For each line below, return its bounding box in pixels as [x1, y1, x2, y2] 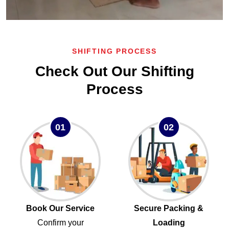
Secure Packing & [134, 204, 203, 213]
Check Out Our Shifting [35, 63, 194, 80]
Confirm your [37, 218, 84, 227]
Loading [152, 218, 185, 227]
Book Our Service [26, 204, 95, 213]
